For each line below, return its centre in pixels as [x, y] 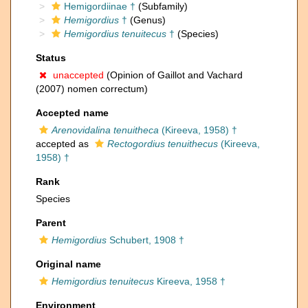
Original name [68, 264]
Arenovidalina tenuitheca [105, 130]
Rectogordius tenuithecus [163, 144]
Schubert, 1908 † [145, 240]
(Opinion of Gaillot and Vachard [173, 75]
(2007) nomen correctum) [92, 89]
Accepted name [72, 113]
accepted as [64, 144]
